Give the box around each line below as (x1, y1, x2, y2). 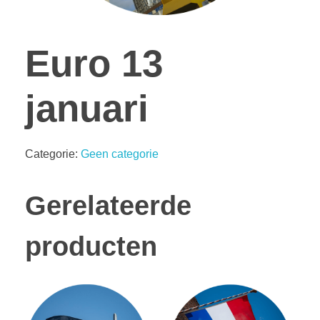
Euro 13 (25, 41, 163, 84)
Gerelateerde (25, 191, 191, 221)
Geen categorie (81, 148, 159, 161)
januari (25, 86, 149, 129)
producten (25, 231, 157, 262)
